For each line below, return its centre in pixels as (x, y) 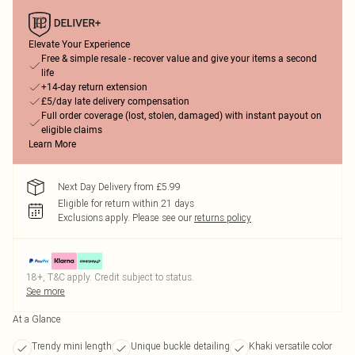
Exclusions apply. (94, 218)
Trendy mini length (72, 346)
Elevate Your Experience (79, 44)
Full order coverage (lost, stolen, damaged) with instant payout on (181, 116)
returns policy (223, 218)
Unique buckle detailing (180, 346)
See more (46, 291)
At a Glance (37, 319)
